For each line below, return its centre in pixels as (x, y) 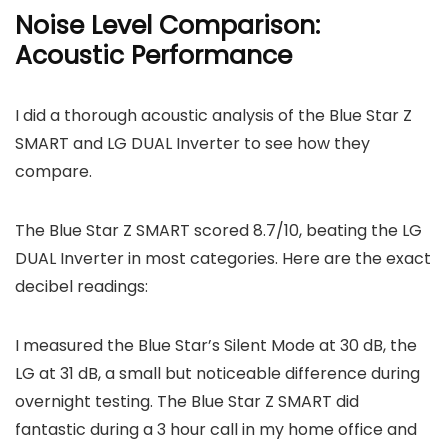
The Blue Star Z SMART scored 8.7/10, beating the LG (218, 231)
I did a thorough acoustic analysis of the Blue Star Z (213, 116)
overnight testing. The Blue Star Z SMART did (187, 402)
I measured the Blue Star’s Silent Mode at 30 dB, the (216, 346)
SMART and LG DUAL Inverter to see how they (192, 144)
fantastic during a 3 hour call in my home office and (216, 430)
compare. (53, 172)
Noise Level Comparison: (167, 26)
